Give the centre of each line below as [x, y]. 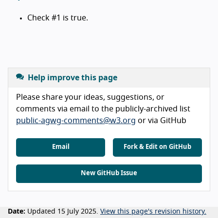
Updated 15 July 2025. [63, 211]
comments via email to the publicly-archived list [103, 109]
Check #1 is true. [58, 18]
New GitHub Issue [109, 173]
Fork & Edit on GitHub [157, 147]
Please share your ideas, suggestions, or [90, 97]
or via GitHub [161, 120]
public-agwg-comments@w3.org [76, 120]
